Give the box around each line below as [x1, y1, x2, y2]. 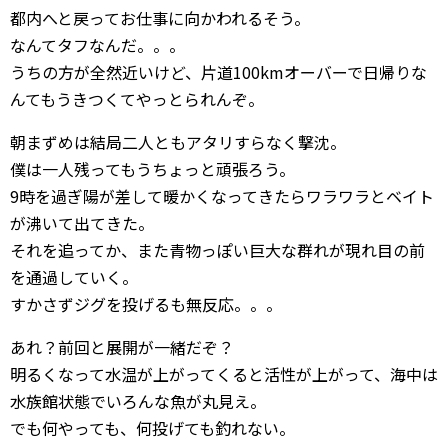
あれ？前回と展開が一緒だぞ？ [10, 334, 234, 359]
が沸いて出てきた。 [10, 210, 154, 235]
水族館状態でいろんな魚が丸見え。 [10, 388, 266, 413]
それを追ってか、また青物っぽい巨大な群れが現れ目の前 [10, 237, 425, 262]
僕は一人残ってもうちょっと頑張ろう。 [10, 156, 295, 181]
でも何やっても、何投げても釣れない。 [10, 415, 295, 440]
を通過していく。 [10, 264, 138, 289]
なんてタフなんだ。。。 [10, 32, 185, 57]
